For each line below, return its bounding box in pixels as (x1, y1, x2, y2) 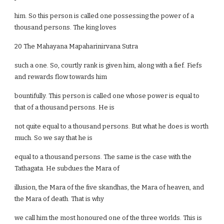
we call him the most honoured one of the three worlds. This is (14, 214, 202, 221)
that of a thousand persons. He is (14, 103, 115, 111)
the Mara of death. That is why (14, 195, 104, 202)
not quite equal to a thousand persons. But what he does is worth (14, 122, 209, 130)
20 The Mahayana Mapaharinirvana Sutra (14, 42, 138, 50)
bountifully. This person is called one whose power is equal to (14, 92, 200, 99)
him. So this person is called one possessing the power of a (14, 12, 194, 19)
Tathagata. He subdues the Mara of (14, 164, 120, 172)
